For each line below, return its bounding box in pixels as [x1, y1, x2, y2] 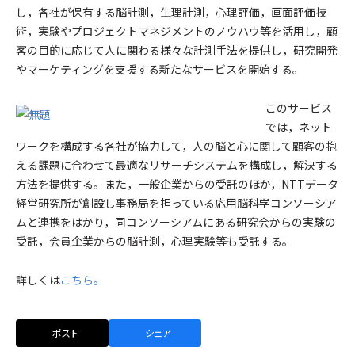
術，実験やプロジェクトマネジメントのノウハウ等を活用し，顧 [16, 23, 338, 39]
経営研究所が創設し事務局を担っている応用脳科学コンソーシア [16, 195, 337, 211]
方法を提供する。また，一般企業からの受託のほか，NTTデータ [16, 176, 338, 192]
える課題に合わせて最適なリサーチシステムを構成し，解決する [16, 157, 338, 173]
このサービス [265, 100, 333, 116]
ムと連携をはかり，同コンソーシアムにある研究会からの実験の [16, 214, 336, 230]
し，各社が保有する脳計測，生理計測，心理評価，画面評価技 [16, 4, 326, 20]
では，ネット [265, 119, 333, 135]
